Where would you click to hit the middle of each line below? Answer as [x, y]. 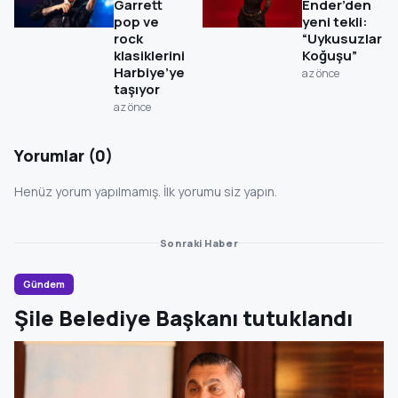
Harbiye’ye [149, 72]
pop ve [136, 21]
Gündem [44, 283]
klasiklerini [149, 55]
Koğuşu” [330, 55]
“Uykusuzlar [342, 38]
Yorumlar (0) [64, 155]
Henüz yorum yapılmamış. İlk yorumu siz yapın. [146, 191]
